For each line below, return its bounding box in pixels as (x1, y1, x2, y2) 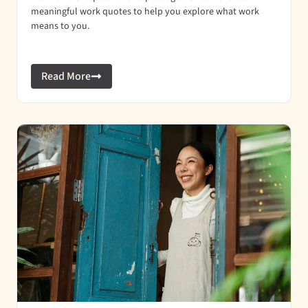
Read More (41, 69, 91, 84)
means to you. (31, 19, 89, 33)
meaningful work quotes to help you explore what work (31, 5, 259, 19)
